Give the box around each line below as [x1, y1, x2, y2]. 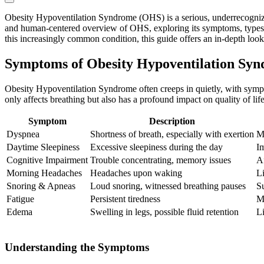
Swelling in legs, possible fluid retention [90, 207, 239, 217]
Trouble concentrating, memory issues [90, 155, 231, 166]
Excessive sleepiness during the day [90, 142, 223, 153]
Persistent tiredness [90, 194, 160, 204]
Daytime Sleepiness [6, 142, 80, 153]
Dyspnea [6, 129, 39, 140]
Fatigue [6, 194, 34, 204]
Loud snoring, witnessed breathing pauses [90, 181, 246, 192]
